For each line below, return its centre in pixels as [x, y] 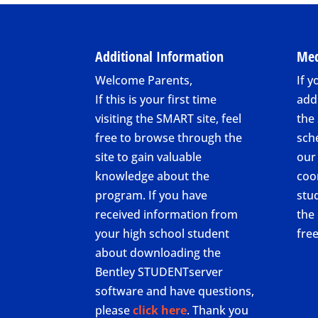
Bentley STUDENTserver [159, 272]
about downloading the [158, 253]
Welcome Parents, [144, 81]
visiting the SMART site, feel [169, 119]
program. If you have [152, 196]
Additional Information [160, 57]
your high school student [163, 234]
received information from [167, 215]
